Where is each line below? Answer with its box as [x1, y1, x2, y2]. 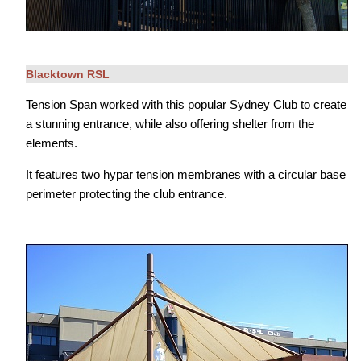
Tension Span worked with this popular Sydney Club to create [26, 97, 346, 111]
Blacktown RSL [26, 67, 110, 81]
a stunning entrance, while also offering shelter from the [26, 116, 314, 131]
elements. [26, 135, 77, 150]
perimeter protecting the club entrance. [26, 186, 227, 201]
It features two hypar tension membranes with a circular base [26, 167, 346, 181]
